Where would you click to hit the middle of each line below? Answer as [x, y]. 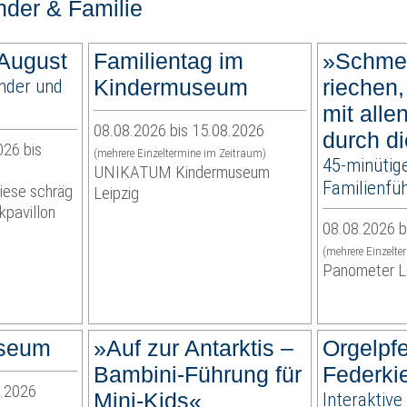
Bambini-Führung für [198, 375]
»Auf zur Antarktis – [194, 348]
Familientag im [169, 61]
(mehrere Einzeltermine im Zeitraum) [180, 154]
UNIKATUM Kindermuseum [182, 173]
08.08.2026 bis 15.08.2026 [179, 131]
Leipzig [117, 194]
